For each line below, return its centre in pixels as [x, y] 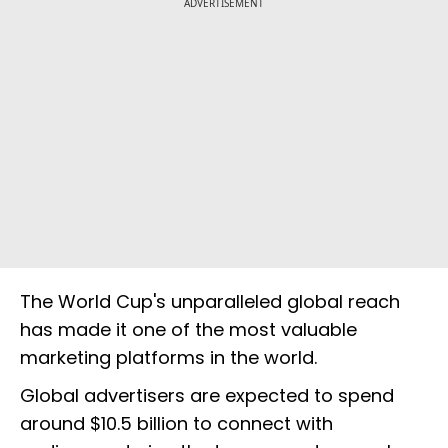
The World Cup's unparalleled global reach [210, 302]
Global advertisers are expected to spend [207, 396]
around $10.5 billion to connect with [176, 424]
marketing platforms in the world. [168, 358]
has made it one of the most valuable [188, 330]
